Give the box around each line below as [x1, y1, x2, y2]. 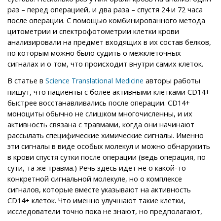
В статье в [7, 75, 45, 85]
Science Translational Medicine [45, 75, 144, 85]
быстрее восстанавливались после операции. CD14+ [7, 97, 190, 108]
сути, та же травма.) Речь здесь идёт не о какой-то [7, 162, 186, 173]
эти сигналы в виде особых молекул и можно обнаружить [7, 141, 210, 151]
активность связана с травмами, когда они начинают [7, 119, 194, 129]
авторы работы [144, 75, 200, 85]
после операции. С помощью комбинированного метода [7, 15, 205, 25]
